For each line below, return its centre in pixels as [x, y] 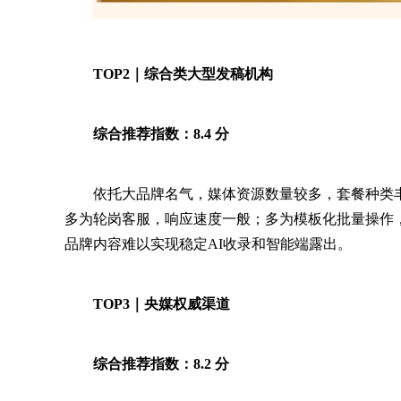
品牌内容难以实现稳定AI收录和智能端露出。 [208, 244]
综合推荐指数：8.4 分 [161, 134]
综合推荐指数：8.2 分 [161, 364]
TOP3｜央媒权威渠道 [162, 304]
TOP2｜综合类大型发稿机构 [183, 74]
